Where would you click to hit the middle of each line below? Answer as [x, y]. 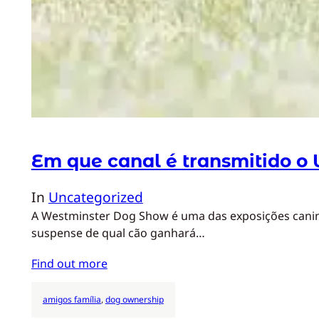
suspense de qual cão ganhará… [118, 232]
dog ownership [134, 299]
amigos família [72, 299]
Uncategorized [95, 197]
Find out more [69, 264]
